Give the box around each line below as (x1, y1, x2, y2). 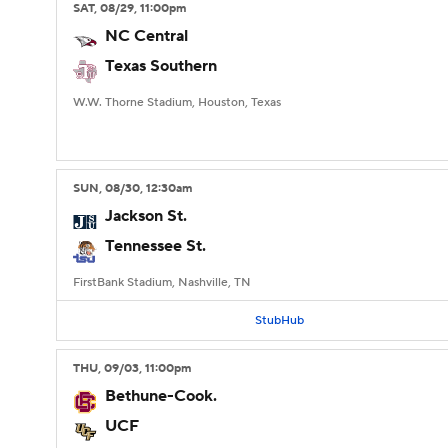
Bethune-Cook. (105, 386, 217, 406)
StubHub (254, 312, 304, 328)
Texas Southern (105, 56, 217, 76)
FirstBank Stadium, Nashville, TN (73, 275, 251, 290)
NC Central (105, 26, 188, 46)
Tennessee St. (105, 236, 206, 256)
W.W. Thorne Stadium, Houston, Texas (73, 95, 281, 110)
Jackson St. (105, 206, 187, 226)
